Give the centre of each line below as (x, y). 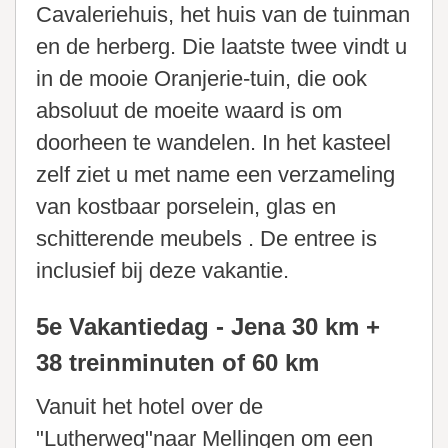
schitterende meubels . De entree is (206, 239)
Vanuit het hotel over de (149, 407)
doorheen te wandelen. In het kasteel (213, 143)
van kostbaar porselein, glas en (186, 207)
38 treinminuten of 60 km (177, 363)
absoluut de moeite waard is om (189, 111)
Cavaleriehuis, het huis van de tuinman (223, 15)
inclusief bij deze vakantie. (162, 271)
